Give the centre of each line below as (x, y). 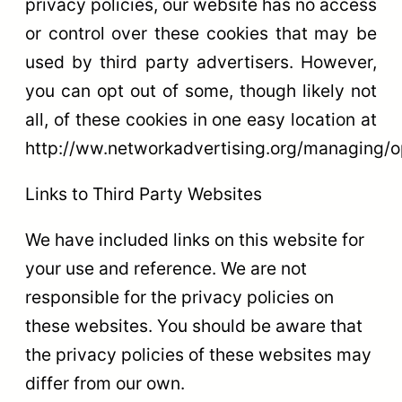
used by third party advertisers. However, (201, 61)
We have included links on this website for (195, 240)
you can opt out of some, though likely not (201, 90)
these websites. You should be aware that (194, 326)
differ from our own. (105, 384)
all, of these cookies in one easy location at (201, 119)
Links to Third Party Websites (144, 194)
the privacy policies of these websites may (198, 355)
